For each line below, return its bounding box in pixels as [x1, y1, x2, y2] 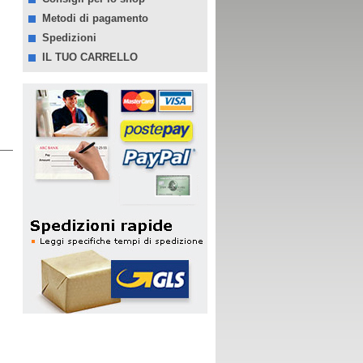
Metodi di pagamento [42, 12, 148, 24]
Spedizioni [42, 32, 96, 44]
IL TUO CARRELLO [42, 51, 138, 63]
